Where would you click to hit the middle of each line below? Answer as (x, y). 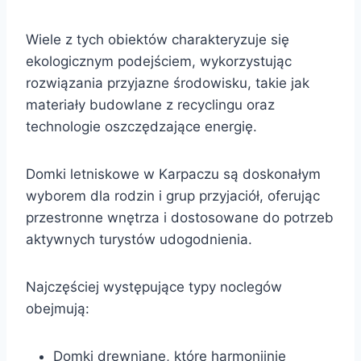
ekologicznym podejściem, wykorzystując (159, 61)
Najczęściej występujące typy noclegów (154, 286)
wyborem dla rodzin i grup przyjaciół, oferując (173, 195)
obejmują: (58, 308)
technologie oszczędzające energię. (141, 126)
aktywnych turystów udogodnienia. (139, 239)
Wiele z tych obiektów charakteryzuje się (158, 39)
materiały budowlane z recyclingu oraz (150, 104)
